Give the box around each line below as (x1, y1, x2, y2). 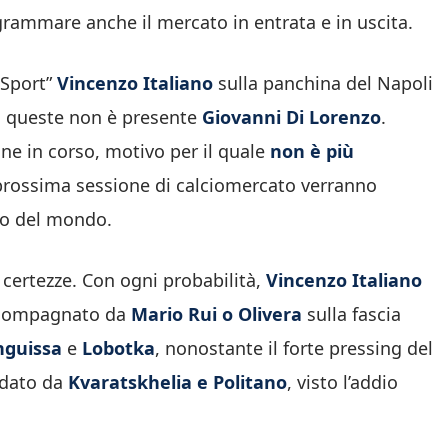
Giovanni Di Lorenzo (197, 104, 381, 129)
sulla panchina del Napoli (213, 70, 433, 95)
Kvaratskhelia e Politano (68, 369, 287, 394)
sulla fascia (302, 301, 401, 326)
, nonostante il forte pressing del (155, 335, 433, 360)
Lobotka (82, 335, 155, 360)
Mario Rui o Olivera (131, 301, 302, 326)
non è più (270, 138, 354, 163)
